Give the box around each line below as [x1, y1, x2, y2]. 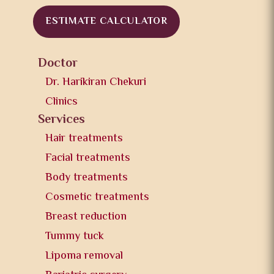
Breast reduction [45, 209, 127, 226]
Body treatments [45, 169, 128, 187]
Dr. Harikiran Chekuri [45, 74, 147, 92]
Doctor [38, 54, 78, 74]
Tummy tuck [45, 228, 105, 246]
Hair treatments [45, 130, 124, 148]
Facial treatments [45, 150, 131, 168]
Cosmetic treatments [45, 189, 150, 207]
